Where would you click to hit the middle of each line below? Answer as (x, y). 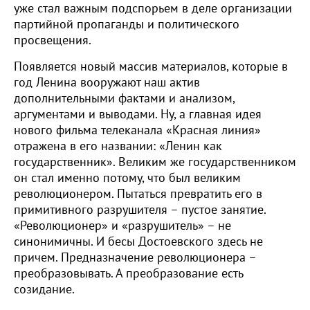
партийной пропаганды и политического (127, 25)
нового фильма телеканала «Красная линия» (137, 130)
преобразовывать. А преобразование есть (128, 274)
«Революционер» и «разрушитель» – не (122, 226)
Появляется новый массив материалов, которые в (151, 67)
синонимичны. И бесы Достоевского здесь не (138, 242)
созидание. (44, 290)
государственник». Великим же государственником (155, 162)
